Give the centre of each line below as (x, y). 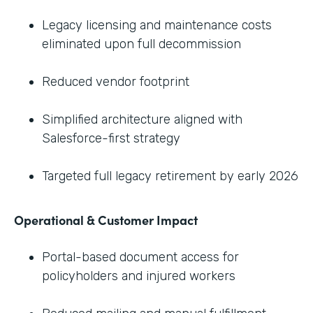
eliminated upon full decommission (141, 44)
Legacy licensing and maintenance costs (157, 25)
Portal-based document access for (140, 257)
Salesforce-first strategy (111, 138)
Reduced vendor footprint (116, 81)
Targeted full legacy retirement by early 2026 (170, 176)
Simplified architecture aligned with (142, 119)
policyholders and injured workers (139, 276)
